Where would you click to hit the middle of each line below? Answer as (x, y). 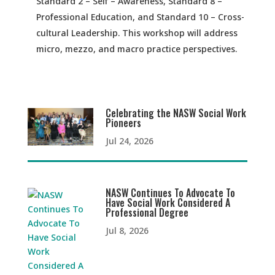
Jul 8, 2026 (127, 231)
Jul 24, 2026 (130, 141)
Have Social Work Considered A (168, 203)
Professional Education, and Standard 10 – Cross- (140, 17)
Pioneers (124, 123)
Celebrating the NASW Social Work (176, 113)
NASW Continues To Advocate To (171, 193)
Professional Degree (147, 213)
